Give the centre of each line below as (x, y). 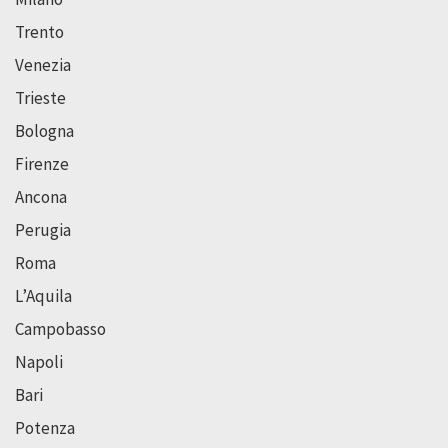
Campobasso (60, 328)
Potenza (45, 427)
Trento (39, 31)
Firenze (42, 163)
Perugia (43, 229)
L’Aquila (43, 295)
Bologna (44, 130)
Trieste (40, 97)
